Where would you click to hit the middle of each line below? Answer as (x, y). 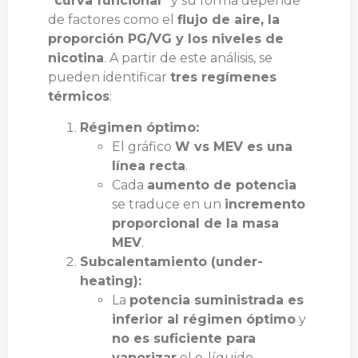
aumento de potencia (222, 185)
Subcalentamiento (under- (171, 261)
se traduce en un (168, 204)
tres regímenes (223, 78)
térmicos (79, 97)
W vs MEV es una (234, 146)
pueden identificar (109, 78)
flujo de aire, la (229, 20)
